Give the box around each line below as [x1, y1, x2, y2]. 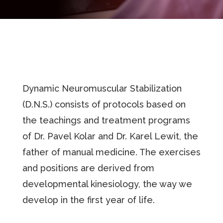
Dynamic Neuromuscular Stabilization [22, 83, 182, 94]
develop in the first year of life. [22, 194, 155, 205]
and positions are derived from [22, 162, 154, 173]
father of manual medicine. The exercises [22, 146, 201, 157]
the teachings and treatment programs [22, 114, 190, 125]
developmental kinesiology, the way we [22, 178, 192, 189]
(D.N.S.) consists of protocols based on [22, 99, 186, 110]
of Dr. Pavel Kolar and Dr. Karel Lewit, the [22, 130, 198, 141]
